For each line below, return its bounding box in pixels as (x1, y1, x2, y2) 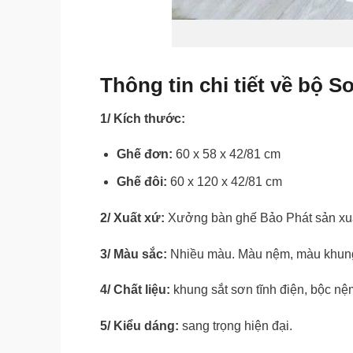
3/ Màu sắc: (100, 247, 170, 261)
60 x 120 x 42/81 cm (169, 174, 282, 188)
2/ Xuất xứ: (100, 210, 165, 225)
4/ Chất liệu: (100, 283, 173, 297)
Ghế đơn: (116, 147, 173, 162)
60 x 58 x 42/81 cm (172, 147, 281, 162)
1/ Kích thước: (100, 111, 188, 125)
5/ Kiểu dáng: (100, 319, 182, 333)
